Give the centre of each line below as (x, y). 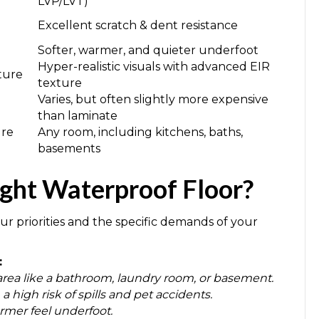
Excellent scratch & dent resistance (138, 25)
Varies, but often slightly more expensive (153, 99)
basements (69, 148)
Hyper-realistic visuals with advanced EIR (154, 66)
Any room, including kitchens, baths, (140, 132)
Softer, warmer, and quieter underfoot (148, 50)
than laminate (78, 115)
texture (60, 83)
